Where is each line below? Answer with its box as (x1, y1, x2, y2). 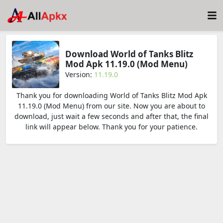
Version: (65, 70, 94, 79)
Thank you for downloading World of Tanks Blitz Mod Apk (16, 91, 207, 100)
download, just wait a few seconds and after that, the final (14, 111, 209, 121)
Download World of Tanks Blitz (65, 48, 193, 60)
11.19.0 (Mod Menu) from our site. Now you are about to (18, 101, 205, 111)
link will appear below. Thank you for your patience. (25, 122, 198, 131)
